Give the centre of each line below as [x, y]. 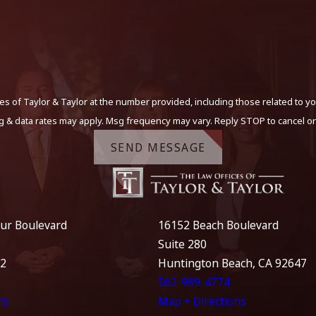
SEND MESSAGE [158, 147]
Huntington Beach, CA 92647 [232, 263]
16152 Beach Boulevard [218, 225]
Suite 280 [182, 244]
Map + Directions [202, 302]
